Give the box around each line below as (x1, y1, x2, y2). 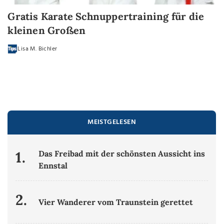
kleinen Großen (7, 24, 86, 37)
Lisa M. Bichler (17, 44, 57, 54)
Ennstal (38, 160, 68, 171)
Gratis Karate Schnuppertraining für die (7, 10, 204, 23)
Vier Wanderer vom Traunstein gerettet (38, 197, 193, 207)
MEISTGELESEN (87, 116, 136, 128)
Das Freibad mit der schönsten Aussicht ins (38, 148, 205, 159)
